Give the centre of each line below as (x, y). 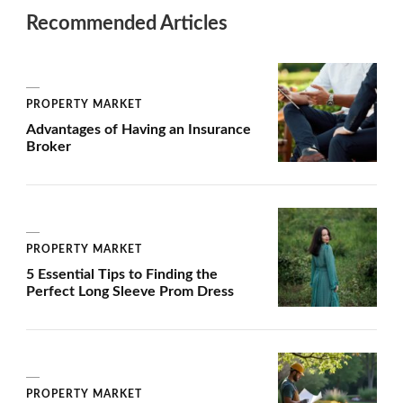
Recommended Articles (127, 24)
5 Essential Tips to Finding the (122, 275)
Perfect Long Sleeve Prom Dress (130, 292)
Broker (49, 147)
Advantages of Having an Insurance (139, 130)
